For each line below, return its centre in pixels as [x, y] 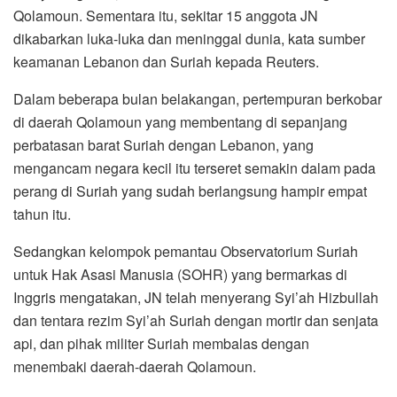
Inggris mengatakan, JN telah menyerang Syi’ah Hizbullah [196, 298]
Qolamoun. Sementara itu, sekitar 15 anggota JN [166, 16]
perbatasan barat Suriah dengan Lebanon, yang [163, 145]
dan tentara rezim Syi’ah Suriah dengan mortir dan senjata [196, 321]
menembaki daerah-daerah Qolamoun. [135, 367]
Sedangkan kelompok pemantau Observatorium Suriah [186, 252]
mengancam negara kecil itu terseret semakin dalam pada [195, 168]
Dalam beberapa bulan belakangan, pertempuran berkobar [198, 99]
